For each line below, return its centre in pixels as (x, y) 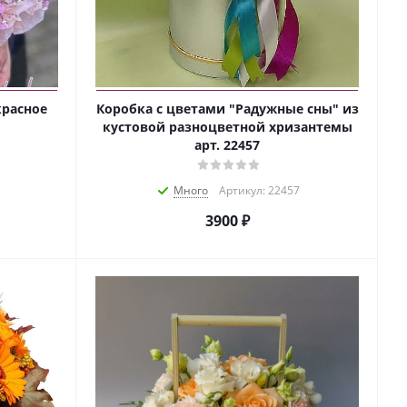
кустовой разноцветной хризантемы (227, 127)
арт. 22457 (227, 145)
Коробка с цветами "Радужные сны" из (227, 109)
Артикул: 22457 (259, 191)
